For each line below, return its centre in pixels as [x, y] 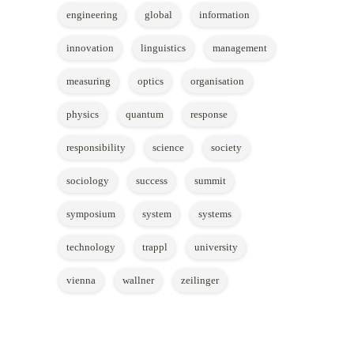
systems [215, 214]
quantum [145, 114]
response [209, 114]
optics [151, 81]
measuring [88, 81]
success [152, 181]
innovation [90, 48]
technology [91, 247]
